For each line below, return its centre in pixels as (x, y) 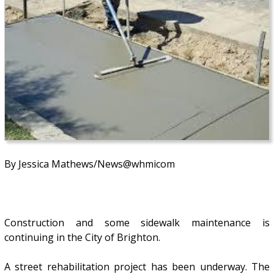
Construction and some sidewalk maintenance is (137, 222)
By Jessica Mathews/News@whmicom (89, 164)
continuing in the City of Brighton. (82, 237)
